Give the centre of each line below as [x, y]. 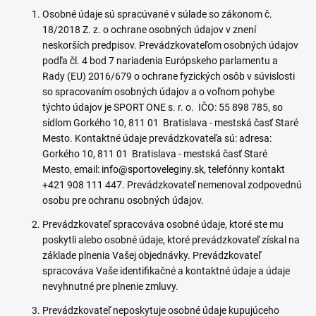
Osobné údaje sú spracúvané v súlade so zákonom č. [157, 14]
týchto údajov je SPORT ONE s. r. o [117, 107]
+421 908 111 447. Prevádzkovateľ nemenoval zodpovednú [172, 185]
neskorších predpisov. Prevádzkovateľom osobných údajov [170, 45]
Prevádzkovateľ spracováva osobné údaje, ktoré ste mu [163, 224]
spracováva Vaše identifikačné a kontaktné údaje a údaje [166, 271]
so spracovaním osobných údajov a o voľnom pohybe [158, 92]
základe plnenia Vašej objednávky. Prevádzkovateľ [152, 255]
